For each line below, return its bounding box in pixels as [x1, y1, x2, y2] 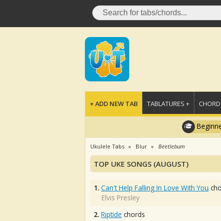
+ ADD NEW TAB [90, 99, 138, 108]
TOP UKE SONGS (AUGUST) [94, 159, 188, 169]
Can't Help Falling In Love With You [101, 183, 209, 192]
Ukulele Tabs [90, 143, 124, 150]
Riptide [101, 210, 122, 219]
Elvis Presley [102, 193, 140, 202]
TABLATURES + [147, 99, 189, 108]
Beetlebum [158, 143, 185, 150]
